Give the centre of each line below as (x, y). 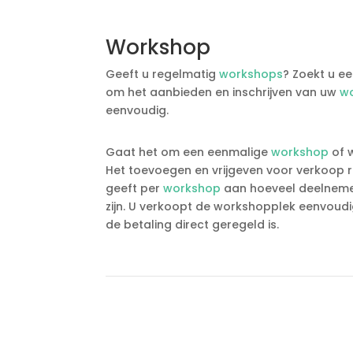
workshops (251, 74)
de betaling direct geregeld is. (193, 224)
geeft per (135, 188)
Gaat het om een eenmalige (189, 152)
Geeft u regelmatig (163, 74)
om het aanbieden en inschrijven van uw (223, 92)
